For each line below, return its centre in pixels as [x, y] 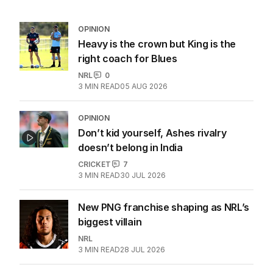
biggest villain [110, 222]
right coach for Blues [128, 58]
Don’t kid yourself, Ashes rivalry [152, 133]
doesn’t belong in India [130, 147]
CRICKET [94, 164]
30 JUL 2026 [143, 175]
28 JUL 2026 [143, 249]
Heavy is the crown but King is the [157, 44]
